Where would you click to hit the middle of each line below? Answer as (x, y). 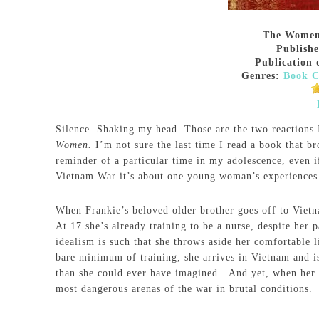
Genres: (261, 76)
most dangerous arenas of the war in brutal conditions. (184, 289)
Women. (75, 145)
